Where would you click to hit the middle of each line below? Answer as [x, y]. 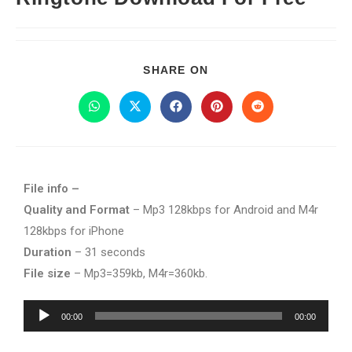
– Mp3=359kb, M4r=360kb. [139, 273]
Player [39, 331]
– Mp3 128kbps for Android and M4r [224, 210]
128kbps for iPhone [74, 231]
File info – [53, 189]
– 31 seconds [108, 252]
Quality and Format [77, 210]
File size [47, 273]
